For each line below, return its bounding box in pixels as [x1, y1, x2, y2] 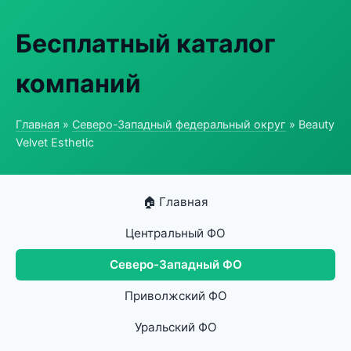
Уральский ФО [134, 320, 217, 335]
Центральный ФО [125, 226, 226, 241]
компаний [16, 68, 141, 99]
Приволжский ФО [124, 288, 227, 303]
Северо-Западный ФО [109, 257, 242, 272]
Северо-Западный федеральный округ [72, 118, 286, 131]
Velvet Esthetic [16, 136, 94, 149]
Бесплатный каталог [16, 28, 276, 59]
